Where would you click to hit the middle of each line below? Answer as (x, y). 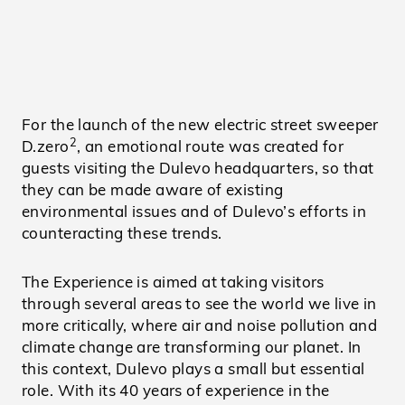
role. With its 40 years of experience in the (176, 390)
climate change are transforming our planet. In (192, 347)
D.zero (46, 146)
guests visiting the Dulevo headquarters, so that (198, 168)
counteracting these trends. (122, 233)
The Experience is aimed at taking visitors (173, 282)
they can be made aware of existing (153, 189)
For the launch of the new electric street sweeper (200, 124)
